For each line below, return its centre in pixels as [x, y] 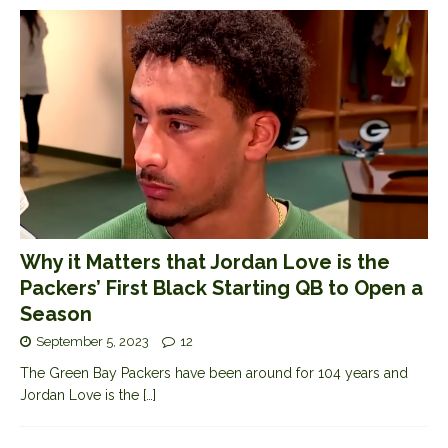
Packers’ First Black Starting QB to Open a [221, 287]
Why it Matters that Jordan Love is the [205, 261]
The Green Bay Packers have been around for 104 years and [214, 372]
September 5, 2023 [92, 341]
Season [56, 313]
